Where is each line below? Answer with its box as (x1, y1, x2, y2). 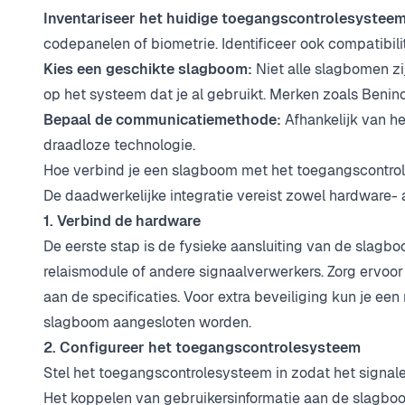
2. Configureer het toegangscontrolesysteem (43, 338, 361, 358)
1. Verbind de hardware (43, 212, 201, 231)
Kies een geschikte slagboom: (43, 60, 252, 80)
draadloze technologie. (43, 136, 195, 155)
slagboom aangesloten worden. (43, 313, 255, 333)
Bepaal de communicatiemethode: (43, 110, 281, 130)
